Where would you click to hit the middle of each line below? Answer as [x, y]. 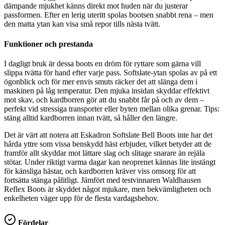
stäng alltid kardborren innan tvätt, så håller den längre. [91, 118]
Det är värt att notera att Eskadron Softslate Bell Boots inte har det [108, 135]
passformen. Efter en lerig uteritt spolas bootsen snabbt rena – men [109, 15]
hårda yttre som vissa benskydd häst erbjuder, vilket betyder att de [108, 144]
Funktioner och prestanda [48, 44]
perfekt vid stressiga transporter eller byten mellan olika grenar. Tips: [112, 108]
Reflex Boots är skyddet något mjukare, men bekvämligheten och [107, 189]
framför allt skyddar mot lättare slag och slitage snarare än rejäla [104, 153]
